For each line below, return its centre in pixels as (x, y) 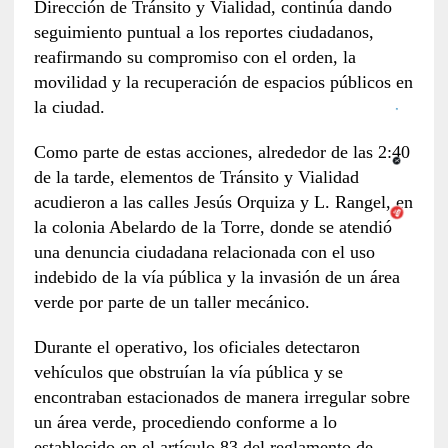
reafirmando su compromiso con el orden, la (194, 57)
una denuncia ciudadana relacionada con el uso (204, 252)
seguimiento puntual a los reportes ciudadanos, (203, 32)
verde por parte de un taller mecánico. (171, 302)
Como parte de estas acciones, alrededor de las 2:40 (221, 152)
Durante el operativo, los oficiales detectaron (196, 347)
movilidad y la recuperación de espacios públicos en (223, 82)
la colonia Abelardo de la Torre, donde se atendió (212, 227)
